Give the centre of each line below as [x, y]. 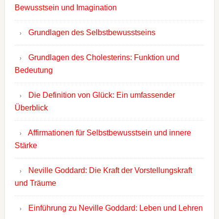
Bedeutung [33, 70]
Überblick [31, 108]
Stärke [26, 146]
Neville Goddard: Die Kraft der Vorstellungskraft [110, 171]
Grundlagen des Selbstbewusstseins [92, 33]
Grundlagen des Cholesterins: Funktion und [104, 58]
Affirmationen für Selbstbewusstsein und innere [109, 133]
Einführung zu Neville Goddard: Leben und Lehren [115, 208]
